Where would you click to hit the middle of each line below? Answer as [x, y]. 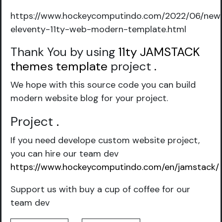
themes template [59, 66]
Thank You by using [64, 52]
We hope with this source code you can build [103, 85]
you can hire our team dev [64, 154]
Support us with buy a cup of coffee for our [100, 189]
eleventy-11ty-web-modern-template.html [98, 29]
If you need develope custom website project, [105, 140]
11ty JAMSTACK [159, 52]
